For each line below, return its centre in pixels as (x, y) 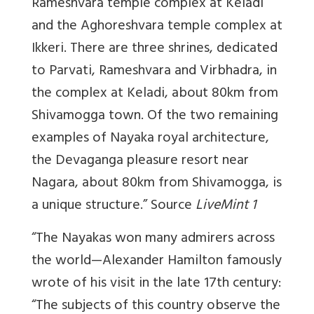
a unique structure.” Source (114, 207)
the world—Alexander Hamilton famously (157, 262)
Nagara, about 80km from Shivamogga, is (157, 184)
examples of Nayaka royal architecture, (150, 139)
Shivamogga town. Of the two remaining (155, 117)
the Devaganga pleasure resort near (140, 162)
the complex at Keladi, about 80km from (155, 95)
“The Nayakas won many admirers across (153, 240)
